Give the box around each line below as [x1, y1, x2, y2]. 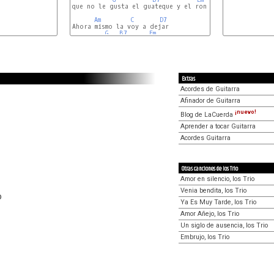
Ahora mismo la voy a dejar [72, 23, 169, 31]
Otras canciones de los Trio [182, 163, 238, 174]
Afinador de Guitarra [180, 97, 240, 105]
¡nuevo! [235, 109, 256, 115]
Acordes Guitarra [180, 133, 231, 142]
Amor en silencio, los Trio [180, 174, 254, 183]
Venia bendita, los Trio [180, 186, 246, 194]
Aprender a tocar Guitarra [180, 122, 256, 130]
